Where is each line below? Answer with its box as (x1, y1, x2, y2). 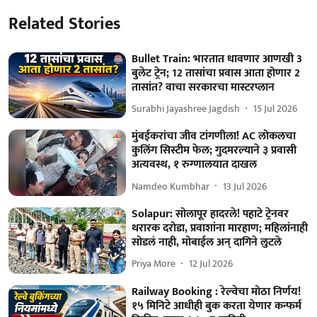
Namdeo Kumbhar (132, 178, 210, 195)
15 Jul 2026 (253, 100, 298, 117)
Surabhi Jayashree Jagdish (132, 100, 241, 117)
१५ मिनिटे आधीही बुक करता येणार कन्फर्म (132, 296, 302, 316)
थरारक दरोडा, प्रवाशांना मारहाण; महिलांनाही (132, 218, 309, 238)
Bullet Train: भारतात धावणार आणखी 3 (132, 49, 303, 69)
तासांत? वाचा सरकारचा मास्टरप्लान (132, 77, 275, 97)
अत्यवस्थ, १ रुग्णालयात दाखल (132, 155, 258, 175)
